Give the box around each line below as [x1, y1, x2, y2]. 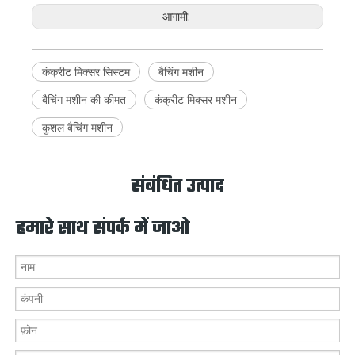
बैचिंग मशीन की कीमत [42, 92, 126, 108]
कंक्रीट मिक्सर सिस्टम [42, 64, 130, 80]
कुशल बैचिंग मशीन [42, 120, 113, 136]
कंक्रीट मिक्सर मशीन [155, 92, 237, 108]
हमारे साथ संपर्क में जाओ [16, 216, 190, 243]
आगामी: [162, 9, 193, 25]
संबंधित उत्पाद [131, 174, 224, 201]
